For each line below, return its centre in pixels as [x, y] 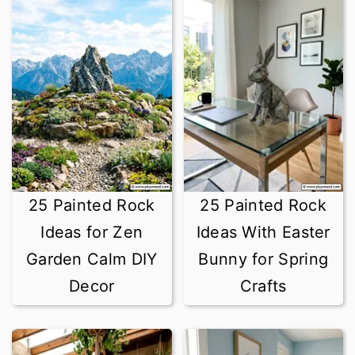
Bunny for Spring [263, 259]
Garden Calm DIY [92, 259]
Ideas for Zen [92, 232]
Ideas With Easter [263, 232]
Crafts [263, 286]
